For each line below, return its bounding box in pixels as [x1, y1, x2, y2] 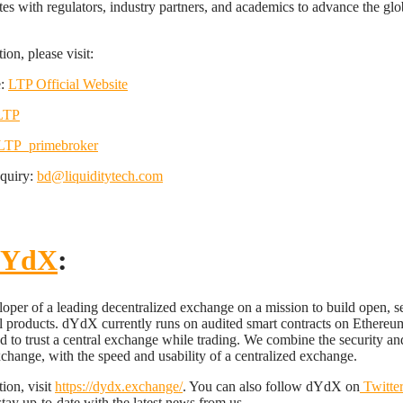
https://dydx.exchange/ [55, 379, 183, 394]
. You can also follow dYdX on [183, 379, 360, 394]
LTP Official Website [8, 76, 128, 92]
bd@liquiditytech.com [37, 168, 163, 184]
